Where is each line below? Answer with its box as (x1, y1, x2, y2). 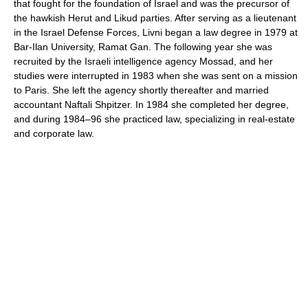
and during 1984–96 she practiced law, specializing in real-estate (14, 113, 295, 124)
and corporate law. (14, 128, 94, 139)
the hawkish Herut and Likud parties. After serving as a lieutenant (14, 12, 296, 23)
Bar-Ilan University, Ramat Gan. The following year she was (14, 41, 272, 52)
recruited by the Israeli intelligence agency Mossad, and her (14, 56, 273, 67)
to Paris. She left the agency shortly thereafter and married (14, 85, 269, 96)
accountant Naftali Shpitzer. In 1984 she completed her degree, (14, 99, 289, 110)
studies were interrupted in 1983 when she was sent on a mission (14, 70, 298, 81)
